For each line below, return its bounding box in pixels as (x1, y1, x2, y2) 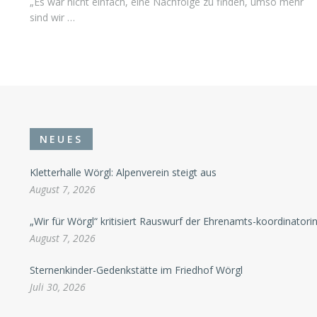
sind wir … (29, 11, 75, 25)
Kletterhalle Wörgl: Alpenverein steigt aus (29, 166, 217, 180)
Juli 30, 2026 (29, 280, 86, 294)
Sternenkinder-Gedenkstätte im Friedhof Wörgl (29, 263, 243, 277)
